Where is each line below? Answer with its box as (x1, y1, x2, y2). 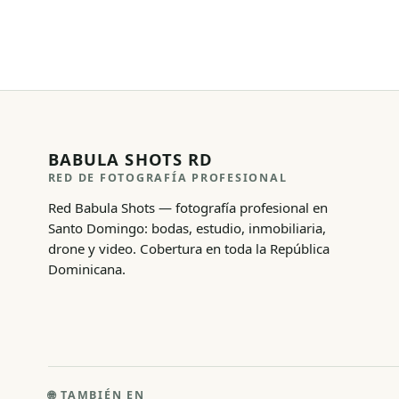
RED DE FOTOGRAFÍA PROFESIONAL (47, 169, 288, 185)
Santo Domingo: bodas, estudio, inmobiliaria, (47, 219, 326, 237)
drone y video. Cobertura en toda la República (47, 240, 330, 257)
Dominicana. (47, 260, 126, 278)
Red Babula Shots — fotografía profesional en (47, 199, 328, 216)
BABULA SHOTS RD (47, 147, 214, 170)
